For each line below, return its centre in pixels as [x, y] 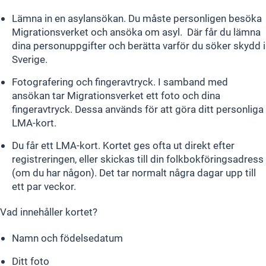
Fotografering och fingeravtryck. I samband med [120, 82]
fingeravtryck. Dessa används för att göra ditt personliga [138, 109]
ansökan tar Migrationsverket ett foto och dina [116, 96]
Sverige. [30, 59]
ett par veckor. [44, 186]
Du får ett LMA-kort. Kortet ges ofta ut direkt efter [123, 145]
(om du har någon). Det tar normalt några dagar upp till [134, 173]
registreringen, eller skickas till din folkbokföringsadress [138, 159]
